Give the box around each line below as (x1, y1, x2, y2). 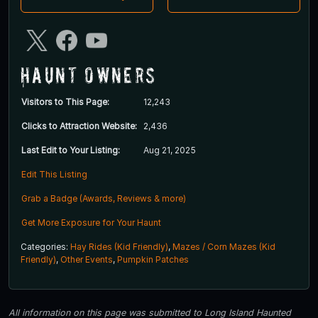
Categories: (21, 241, 70, 253)
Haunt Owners (21, 62, 157, 88)
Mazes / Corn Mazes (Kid (172, 241, 275, 253)
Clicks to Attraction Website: (21, 121, 137, 132)
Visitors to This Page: (21, 97, 109, 108)
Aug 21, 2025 (143, 145, 196, 156)
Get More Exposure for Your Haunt (21, 217, 161, 229)
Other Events (60, 254, 113, 265)
